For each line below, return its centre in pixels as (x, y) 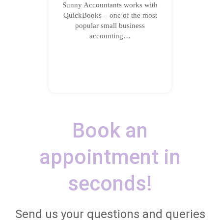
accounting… (110, 36)
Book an (110, 130)
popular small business (110, 26)
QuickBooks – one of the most (110, 15)
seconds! (110, 183)
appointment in (110, 157)
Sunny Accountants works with (110, 5)
